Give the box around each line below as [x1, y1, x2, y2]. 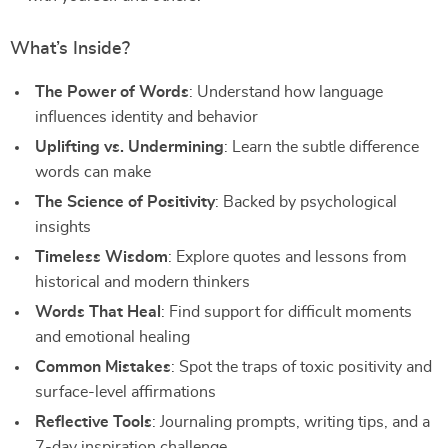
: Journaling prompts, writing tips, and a [152, 414, 430, 430]
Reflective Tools [35, 414, 152, 430]
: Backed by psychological [215, 194, 397, 210]
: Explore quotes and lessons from [168, 249, 407, 265]
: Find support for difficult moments [161, 304, 412, 320]
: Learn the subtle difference [224, 139, 419, 155]
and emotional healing [35, 329, 190, 345]
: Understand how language [189, 84, 383, 100]
